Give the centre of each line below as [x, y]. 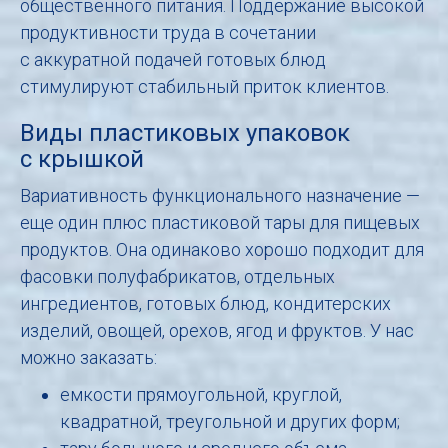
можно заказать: [88, 357]
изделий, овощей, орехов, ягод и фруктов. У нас [217, 330]
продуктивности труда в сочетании [168, 32]
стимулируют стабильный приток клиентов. [204, 86]
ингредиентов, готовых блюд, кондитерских [205, 303]
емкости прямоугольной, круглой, [201, 394]
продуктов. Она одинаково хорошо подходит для [222, 249]
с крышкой [82, 158]
